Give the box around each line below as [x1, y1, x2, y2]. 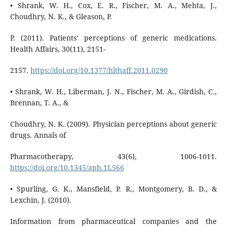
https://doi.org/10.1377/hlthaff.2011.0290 [30, 65, 168, 75]
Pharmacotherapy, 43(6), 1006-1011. [10, 151, 217, 161]
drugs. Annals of [10, 130, 66, 140]
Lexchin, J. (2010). [10, 195, 71, 205]
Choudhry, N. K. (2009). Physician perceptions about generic [10, 119, 217, 129]
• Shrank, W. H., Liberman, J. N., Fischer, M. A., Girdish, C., [10, 86, 217, 96]
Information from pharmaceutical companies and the [10, 216, 217, 226]
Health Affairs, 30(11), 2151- [10, 44, 105, 54]
